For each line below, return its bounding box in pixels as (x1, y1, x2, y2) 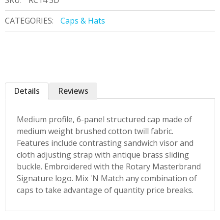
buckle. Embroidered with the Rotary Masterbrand (17, 161, 201, 172)
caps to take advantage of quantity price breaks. (17, 185, 193, 195)
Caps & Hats (60, 15, 105, 26)
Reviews (58, 85, 88, 96)
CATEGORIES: (5, 15, 54, 26)
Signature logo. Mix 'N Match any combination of (17, 173, 197, 184)
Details (14, 85, 40, 96)
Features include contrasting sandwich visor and (17, 137, 193, 148)
